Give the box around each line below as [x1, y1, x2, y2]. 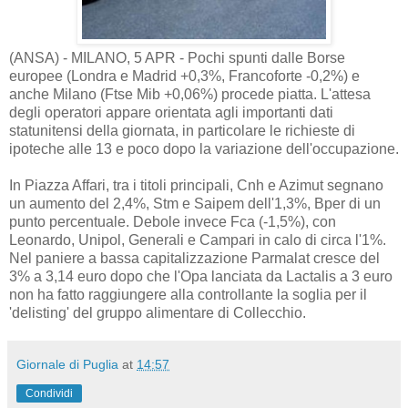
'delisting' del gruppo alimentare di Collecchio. [9, 304, 306, 321]
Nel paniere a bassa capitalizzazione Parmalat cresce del [9, 250, 380, 266]
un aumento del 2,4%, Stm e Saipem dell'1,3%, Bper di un [9, 195, 381, 211]
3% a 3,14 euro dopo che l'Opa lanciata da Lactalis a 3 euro [9, 268, 393, 284]
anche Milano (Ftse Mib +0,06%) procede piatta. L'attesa [9, 86, 371, 102]
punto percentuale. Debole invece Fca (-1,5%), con [9, 213, 336, 229]
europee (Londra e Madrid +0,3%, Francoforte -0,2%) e [9, 67, 360, 84]
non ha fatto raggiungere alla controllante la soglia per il [9, 286, 367, 302]
